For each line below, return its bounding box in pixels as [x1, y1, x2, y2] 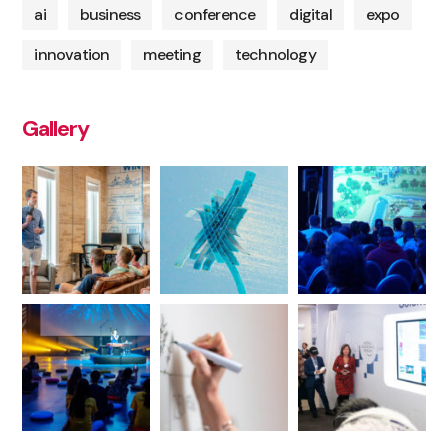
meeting [143, 43, 201, 65]
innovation [34, 43, 110, 65]
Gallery [22, 113, 89, 143]
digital [289, 3, 332, 25]
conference [174, 3, 256, 25]
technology [234, 43, 316, 65]
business [79, 3, 141, 25]
